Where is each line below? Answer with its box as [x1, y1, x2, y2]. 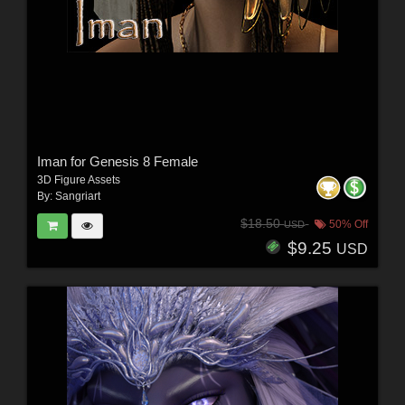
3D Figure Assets [36, 173, 120, 186]
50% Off [326, 218, 369, 231]
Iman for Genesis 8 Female [36, 153, 198, 169]
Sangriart [54, 189, 100, 202]
